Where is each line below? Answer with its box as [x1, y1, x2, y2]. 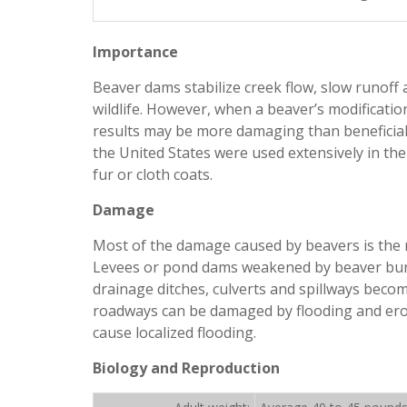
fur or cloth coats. [93, 164, 213, 184]
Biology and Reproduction [93, 358, 280, 378]
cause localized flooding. [93, 323, 256, 342]
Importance [93, 42, 178, 62]
